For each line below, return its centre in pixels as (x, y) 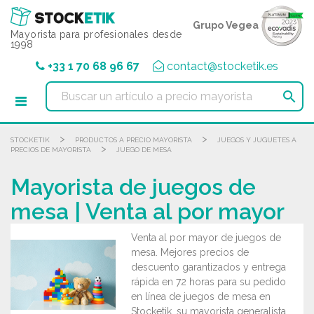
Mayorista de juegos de (133, 187)
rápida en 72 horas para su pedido (209, 282)
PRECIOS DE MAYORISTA (51, 150)
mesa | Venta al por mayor (148, 211)
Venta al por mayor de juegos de (206, 238)
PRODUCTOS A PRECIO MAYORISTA (134, 140)
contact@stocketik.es (223, 66)
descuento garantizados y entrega (209, 267)
